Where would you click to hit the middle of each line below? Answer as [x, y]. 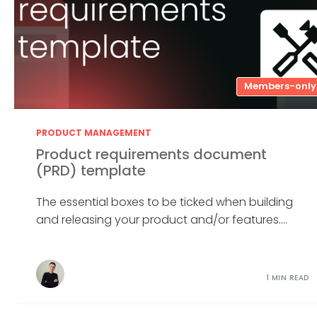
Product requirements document [152, 154]
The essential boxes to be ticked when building [165, 202]
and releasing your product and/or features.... [162, 219]
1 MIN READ [287, 277]
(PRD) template [91, 170]
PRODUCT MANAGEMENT [94, 133]
